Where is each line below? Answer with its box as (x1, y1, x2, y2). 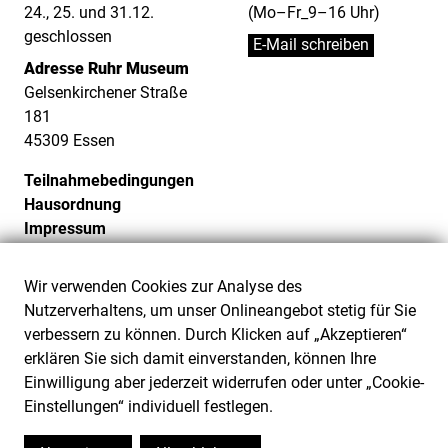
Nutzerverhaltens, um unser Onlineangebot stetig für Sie (24, 301, 416, 320)
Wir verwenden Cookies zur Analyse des (24, 277, 302, 296)
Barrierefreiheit (24, 290, 135, 310)
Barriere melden (24, 314, 141, 334)
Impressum (24, 218, 106, 238)
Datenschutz (24, 242, 113, 262)
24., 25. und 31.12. (24, 2, 154, 22)
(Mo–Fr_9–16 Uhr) (248, 2, 380, 22)
